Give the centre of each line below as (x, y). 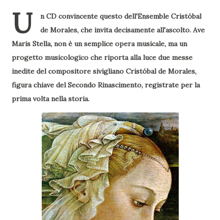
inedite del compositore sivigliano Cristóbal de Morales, (104, 71)
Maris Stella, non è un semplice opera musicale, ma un (99, 44)
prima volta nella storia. (51, 99)
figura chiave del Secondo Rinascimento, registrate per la (106, 85)
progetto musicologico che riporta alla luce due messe (102, 57)
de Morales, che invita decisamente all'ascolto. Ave (123, 30)
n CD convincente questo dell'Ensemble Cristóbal (121, 16)
